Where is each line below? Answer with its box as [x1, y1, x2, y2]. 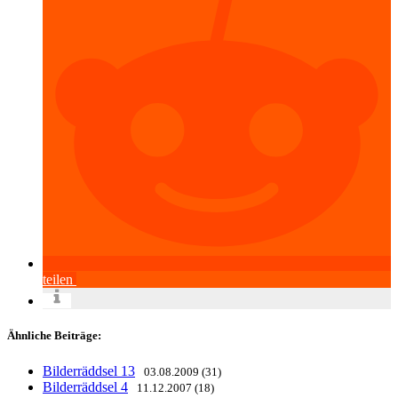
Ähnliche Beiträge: [7, 329, 101, 343]
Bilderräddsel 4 [43, 378, 128, 394]
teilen [43, 272, 73, 288]
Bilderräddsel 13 [43, 362, 135, 378]
